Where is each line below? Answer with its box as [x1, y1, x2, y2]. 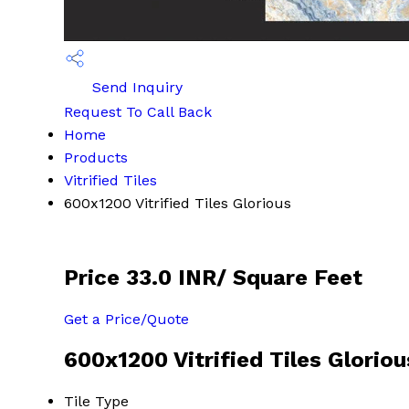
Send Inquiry [88, 79, 183, 96]
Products [64, 149, 128, 166]
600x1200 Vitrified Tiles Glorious [64, 194, 291, 212]
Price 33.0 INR [64, 264, 216, 290]
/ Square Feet [216, 264, 362, 290]
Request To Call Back [64, 103, 212, 121]
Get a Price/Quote [64, 309, 189, 328]
